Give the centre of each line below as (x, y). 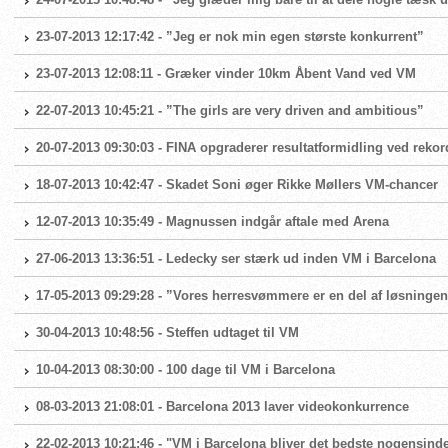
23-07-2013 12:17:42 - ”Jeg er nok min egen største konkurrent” (230, 36)
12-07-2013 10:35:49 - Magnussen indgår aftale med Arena (212, 221)
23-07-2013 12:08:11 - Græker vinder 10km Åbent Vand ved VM (226, 73)
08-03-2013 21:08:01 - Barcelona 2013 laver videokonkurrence (222, 406)
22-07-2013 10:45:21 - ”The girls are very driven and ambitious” (230, 110)
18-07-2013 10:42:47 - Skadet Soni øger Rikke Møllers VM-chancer (237, 184)
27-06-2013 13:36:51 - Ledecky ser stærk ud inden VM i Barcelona (236, 258)
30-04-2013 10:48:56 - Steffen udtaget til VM (167, 332)
